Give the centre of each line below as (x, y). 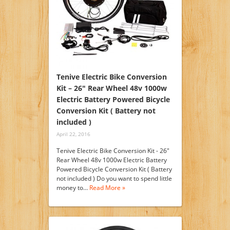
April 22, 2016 (73, 134)
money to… (73, 187)
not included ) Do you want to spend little (114, 178)
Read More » (107, 187)
